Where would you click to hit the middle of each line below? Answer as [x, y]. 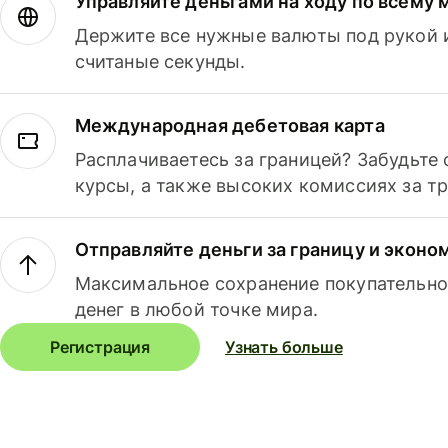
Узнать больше [284, 346]
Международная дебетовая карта [229, 125]
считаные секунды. [160, 61]
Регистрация [100, 346]
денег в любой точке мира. [196, 309]
